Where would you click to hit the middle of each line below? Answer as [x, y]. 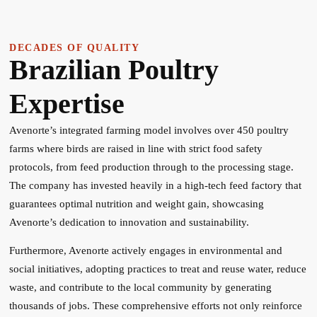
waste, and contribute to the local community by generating [141, 288]
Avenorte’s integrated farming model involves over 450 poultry [149, 130]
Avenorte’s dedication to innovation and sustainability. [129, 222]
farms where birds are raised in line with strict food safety [136, 148]
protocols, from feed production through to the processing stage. [152, 167]
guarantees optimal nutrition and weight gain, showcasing [137, 203]
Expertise [67, 103]
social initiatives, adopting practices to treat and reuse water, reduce [158, 269]
